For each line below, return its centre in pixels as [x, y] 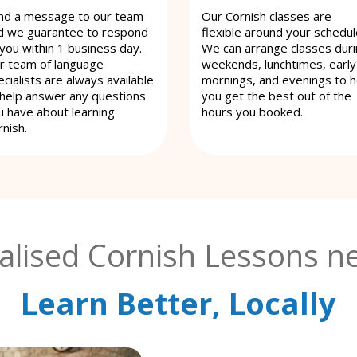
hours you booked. [252, 111]
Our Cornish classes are [267, 16]
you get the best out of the [277, 95]
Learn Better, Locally [178, 302]
